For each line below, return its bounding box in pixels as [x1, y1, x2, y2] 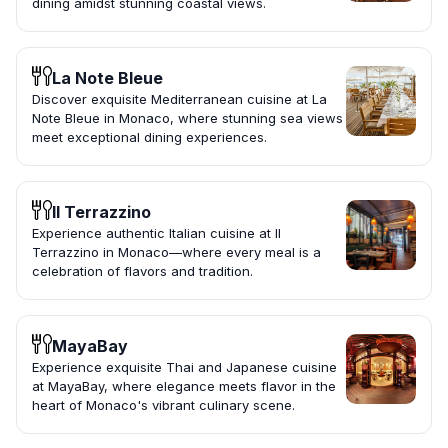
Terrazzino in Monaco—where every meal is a [32, 244, 321, 261]
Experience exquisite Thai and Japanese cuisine [32, 359, 337, 376]
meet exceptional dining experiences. [32, 129, 267, 146]
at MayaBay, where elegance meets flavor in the [32, 378, 336, 395]
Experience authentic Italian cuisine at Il [32, 225, 281, 242]
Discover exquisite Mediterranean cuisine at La [32, 91, 327, 108]
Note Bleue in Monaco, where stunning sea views [32, 110, 343, 127]
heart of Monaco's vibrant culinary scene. [32, 397, 295, 414]
